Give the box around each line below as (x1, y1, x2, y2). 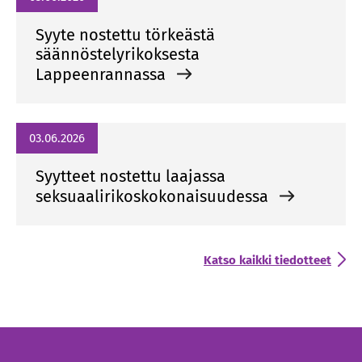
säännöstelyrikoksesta (36, 44, 200, 64)
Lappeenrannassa (36, 65, 170, 84)
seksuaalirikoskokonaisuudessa (36, 187, 272, 206)
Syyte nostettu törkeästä (36, 25, 215, 44)
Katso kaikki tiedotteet (204, 253, 331, 267)
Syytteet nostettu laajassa (36, 166, 225, 186)
